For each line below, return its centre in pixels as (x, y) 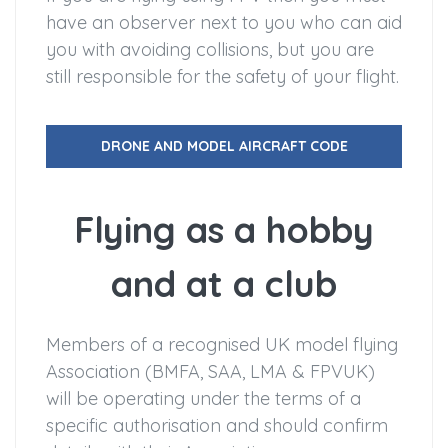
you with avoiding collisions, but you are (210, 50)
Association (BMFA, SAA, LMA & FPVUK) (210, 372)
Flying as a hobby (224, 230)
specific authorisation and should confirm (217, 426)
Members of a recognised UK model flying (222, 345)
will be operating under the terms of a (203, 399)
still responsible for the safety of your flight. (222, 77)
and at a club (224, 284)
